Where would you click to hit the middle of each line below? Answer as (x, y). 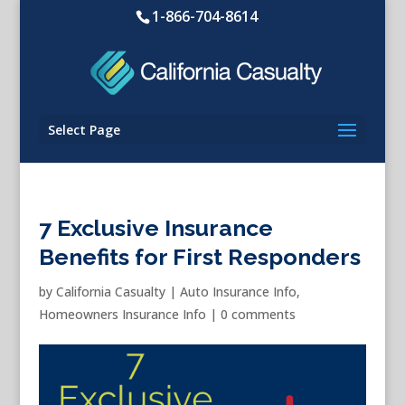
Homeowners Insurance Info (122, 314)
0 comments (258, 314)
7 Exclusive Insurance (155, 228)
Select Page (84, 130)
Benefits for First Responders (199, 257)
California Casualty (110, 292)
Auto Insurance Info (238, 292)
